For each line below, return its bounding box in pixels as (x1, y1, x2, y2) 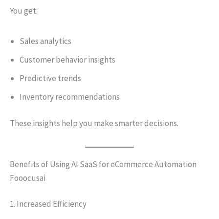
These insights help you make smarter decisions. (10, 117, 178, 129)
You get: (10, 5, 38, 16)
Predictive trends (20, 73, 81, 84)
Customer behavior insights (20, 54, 115, 65)
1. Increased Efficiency (10, 198, 87, 209)
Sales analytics (20, 36, 71, 46)
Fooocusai (10, 172, 45, 183)
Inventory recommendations (20, 91, 120, 102)
